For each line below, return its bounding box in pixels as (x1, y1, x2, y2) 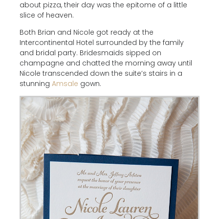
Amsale (52, 79, 78, 88)
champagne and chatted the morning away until (20, 58, 192, 68)
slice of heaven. (20, 10, 74, 20)
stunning (20, 79, 52, 88)
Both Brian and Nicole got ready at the (20, 27, 153, 37)
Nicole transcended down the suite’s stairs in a (20, 68, 182, 78)
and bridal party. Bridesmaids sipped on (20, 48, 161, 58)
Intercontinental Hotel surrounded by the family (20, 38, 184, 47)
